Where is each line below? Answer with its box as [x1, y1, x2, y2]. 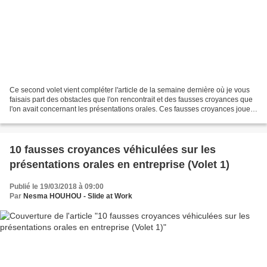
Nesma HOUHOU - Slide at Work [23, 192, 132, 201]
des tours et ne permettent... [10, 114, 99, 123]
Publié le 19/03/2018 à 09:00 [10, 182, 104, 191]
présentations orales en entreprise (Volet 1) [10, 159, 229, 171]
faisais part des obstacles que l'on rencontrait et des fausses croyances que [10, 95, 253, 104]
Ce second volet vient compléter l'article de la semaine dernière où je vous [10, 86, 250, 95]
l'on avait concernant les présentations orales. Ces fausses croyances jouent [10, 105, 256, 114]
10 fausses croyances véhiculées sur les [10, 144, 216, 156]
